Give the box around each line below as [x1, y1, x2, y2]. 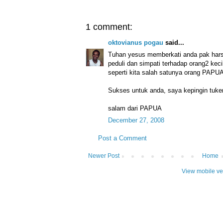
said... [163, 38, 184, 46]
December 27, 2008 [108, 116, 164, 124]
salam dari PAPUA [108, 104, 162, 112]
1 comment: [86, 21, 132, 32]
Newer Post [88, 152, 119, 159]
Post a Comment [98, 134, 147, 142]
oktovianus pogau [108, 38, 163, 46]
